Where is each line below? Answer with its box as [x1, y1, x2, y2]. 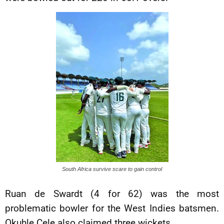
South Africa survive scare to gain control [62, 166, 162, 172]
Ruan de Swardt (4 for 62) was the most [5, 188, 219, 199]
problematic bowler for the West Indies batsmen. [5, 202, 219, 214]
